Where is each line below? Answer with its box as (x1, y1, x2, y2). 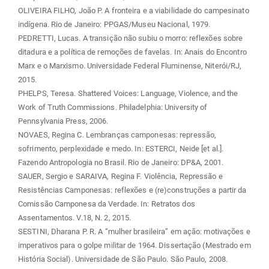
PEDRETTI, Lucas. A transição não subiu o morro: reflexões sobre (18, 34, 243, 43)
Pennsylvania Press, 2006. (18, 116, 109, 126)
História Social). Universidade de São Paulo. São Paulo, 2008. (18, 255, 228, 264)
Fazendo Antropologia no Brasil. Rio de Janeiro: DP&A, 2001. (18, 158, 223, 168)
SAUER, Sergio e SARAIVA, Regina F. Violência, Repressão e (18, 172, 223, 181)
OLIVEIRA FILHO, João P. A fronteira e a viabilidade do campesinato (18, 6, 249, 16)
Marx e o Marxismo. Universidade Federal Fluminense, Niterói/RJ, (18, 61, 242, 71)
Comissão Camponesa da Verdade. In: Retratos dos (18, 199, 195, 209)
